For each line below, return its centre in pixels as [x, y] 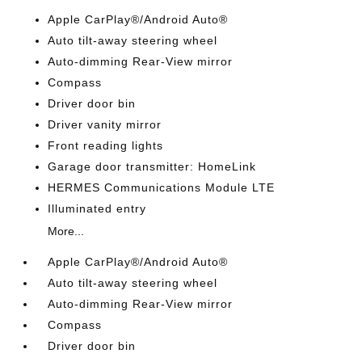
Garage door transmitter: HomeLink [152, 166]
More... [66, 231]
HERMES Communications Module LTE [162, 187]
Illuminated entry [97, 208]
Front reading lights [106, 145]
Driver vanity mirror [105, 124]
